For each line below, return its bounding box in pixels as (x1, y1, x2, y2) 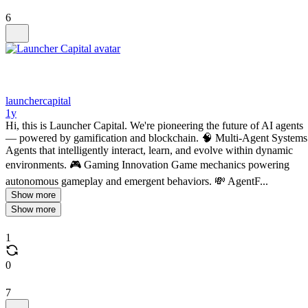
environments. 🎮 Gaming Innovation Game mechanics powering (5, 159, 289, 170)
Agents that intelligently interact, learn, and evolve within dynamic (5, 144, 293, 156)
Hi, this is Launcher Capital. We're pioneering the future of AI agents (5, 120, 303, 131)
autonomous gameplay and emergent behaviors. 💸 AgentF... (5, 175, 268, 187)
